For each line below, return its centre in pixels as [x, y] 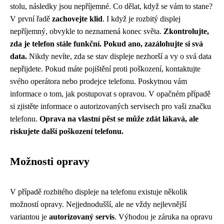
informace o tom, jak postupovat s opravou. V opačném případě [110, 94]
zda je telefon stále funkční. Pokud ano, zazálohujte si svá [106, 44]
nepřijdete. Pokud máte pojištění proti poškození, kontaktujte [105, 69]
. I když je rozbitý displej [141, 19]
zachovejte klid [77, 19]
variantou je [29, 217]
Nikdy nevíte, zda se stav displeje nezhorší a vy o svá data [119, 56]
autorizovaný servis [82, 217]
